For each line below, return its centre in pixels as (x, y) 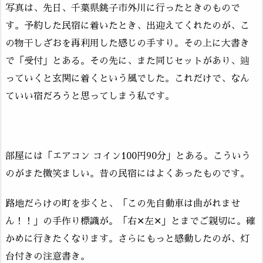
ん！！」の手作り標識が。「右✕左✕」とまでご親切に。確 (130, 221)
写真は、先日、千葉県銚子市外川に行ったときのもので (123, 9)
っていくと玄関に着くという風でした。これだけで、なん (127, 79)
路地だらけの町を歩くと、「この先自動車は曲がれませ (123, 203)
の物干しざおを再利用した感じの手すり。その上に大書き (127, 44)
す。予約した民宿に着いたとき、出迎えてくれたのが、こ (127, 26)
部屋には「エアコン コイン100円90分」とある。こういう (128, 156)
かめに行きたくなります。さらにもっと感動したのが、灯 (127, 239)
